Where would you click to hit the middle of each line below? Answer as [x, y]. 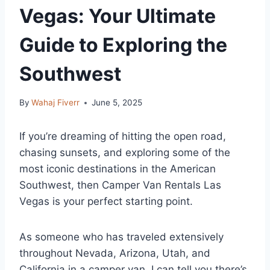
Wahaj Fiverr [56, 103]
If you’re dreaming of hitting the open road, [123, 137]
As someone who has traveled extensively [121, 237]
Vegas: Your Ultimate [118, 16]
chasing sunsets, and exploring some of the [125, 153]
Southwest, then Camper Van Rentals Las [120, 185]
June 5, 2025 [117, 103]
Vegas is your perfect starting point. [106, 202]
